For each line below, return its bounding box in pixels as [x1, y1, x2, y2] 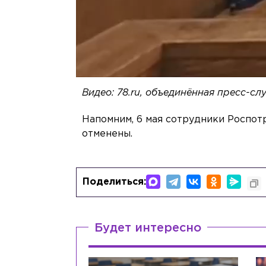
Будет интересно [94, 223, 202, 234]
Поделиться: [83, 178, 147, 187]
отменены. [82, 129, 133, 139]
